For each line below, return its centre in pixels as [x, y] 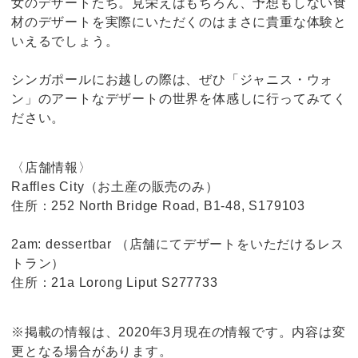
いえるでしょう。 [65, 42]
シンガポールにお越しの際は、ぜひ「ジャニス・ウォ [173, 80]
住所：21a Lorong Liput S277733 [115, 283]
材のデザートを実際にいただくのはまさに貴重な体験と [179, 22]
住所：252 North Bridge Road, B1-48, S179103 [158, 206]
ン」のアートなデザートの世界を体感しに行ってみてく [179, 99]
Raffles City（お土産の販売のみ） [115, 187]
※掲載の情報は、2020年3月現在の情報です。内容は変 [179, 332]
